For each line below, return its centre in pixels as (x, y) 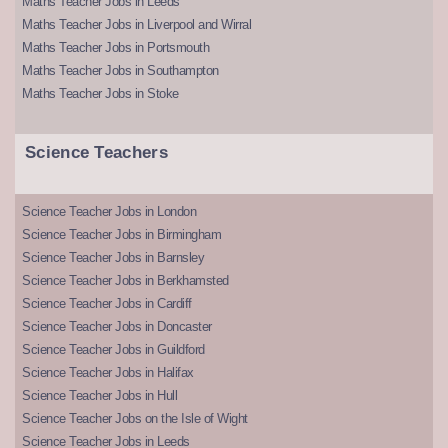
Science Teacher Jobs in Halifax (108, 373)
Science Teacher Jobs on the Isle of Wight (135, 419)
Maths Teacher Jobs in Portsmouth (115, 48)
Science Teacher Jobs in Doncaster (117, 327)
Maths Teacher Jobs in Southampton (120, 71)
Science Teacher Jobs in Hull (99, 396)
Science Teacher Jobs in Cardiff (107, 304)
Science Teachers (96, 153)
